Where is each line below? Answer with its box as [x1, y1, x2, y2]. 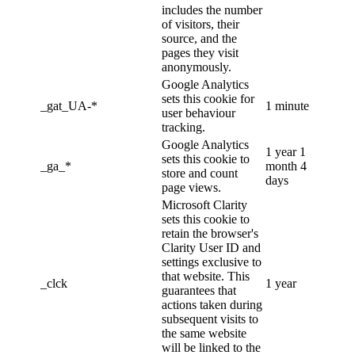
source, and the [162, 31, 237, 45]
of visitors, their [162, 17, 239, 31]
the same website [162, 326, 246, 340]
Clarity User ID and [162, 240, 261, 254]
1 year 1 [265, 144, 306, 158]
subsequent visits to [162, 311, 258, 326]
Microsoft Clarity [162, 197, 247, 212]
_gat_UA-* [40, 98, 97, 113]
